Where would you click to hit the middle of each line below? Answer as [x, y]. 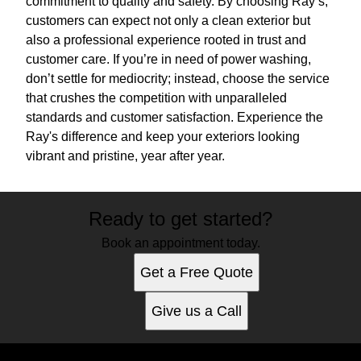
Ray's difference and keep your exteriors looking [163, 137]
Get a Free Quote [197, 273]
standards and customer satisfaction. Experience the [174, 118]
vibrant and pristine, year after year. [125, 156]
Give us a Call [197, 311]
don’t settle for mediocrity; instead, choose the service [178, 79]
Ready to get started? [180, 219]
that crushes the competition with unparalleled [156, 98]
